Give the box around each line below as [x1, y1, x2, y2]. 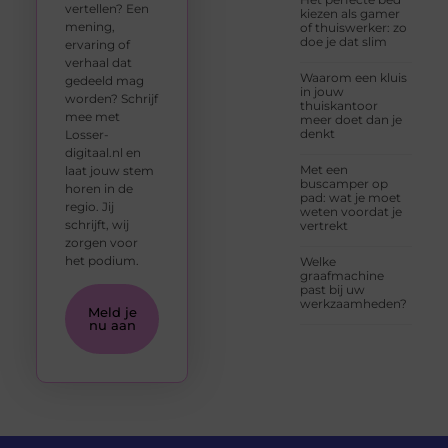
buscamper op [300, 176, 389, 192]
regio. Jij [64, 199, 114, 214]
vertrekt [300, 218, 349, 234]
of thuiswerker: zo [300, 20, 408, 36]
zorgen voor [64, 235, 138, 250]
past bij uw [300, 282, 366, 298]
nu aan [88, 317, 136, 334]
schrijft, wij [64, 217, 129, 232]
